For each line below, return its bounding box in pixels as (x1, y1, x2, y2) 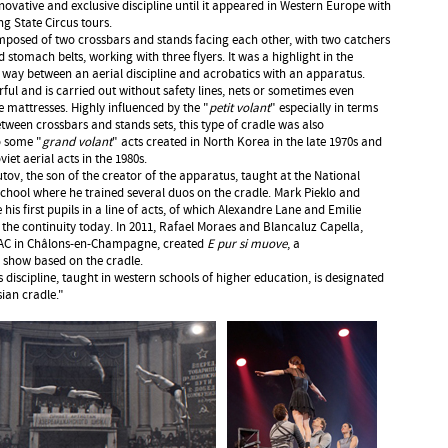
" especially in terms (270, 100, 378, 117)
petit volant (209, 100, 270, 117)
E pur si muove (204, 236, 287, 253)
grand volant (42, 134, 112, 151)
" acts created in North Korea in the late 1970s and (112, 134, 382, 151)
